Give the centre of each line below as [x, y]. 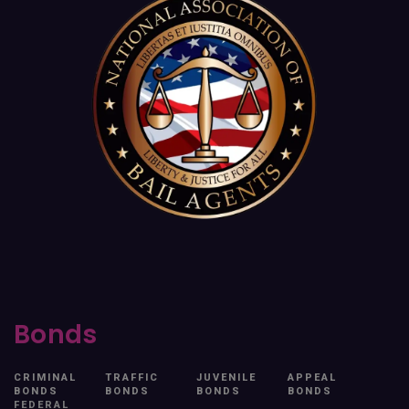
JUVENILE [226, 378]
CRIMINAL [45, 378]
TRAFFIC [132, 378]
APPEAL [312, 378]
